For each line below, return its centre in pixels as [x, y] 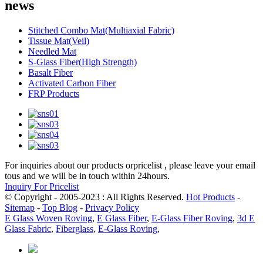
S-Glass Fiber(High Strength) [82, 62]
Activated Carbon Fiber [72, 83]
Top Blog [60, 207]
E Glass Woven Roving [48, 218]
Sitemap [20, 207]
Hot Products [210, 197]
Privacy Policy [112, 207]
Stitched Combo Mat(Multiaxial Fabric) [101, 30]
